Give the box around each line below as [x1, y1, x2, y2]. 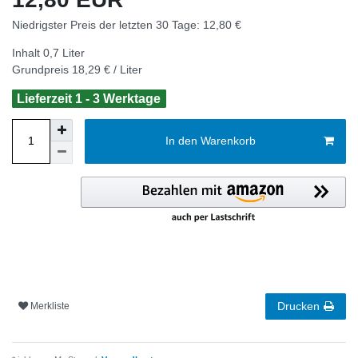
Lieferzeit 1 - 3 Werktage [17, 91, 161, 105]
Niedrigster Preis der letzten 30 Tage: [12, 18, 203, 31]
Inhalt [12, 46, 43, 59]
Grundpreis [12, 62, 72, 76]
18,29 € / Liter [72, 62, 142, 76]
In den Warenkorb [165, 134, 256, 148]
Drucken [277, 299, 320, 312]
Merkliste [30, 300, 70, 312]
